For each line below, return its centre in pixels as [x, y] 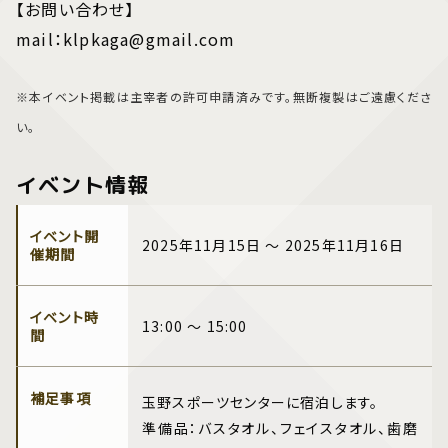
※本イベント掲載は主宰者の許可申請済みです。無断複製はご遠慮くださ [224, 96]
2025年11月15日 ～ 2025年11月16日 [273, 244]
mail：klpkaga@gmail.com [126, 39]
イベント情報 [83, 184]
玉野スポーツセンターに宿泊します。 [260, 401]
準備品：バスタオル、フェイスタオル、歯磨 [280, 427]
